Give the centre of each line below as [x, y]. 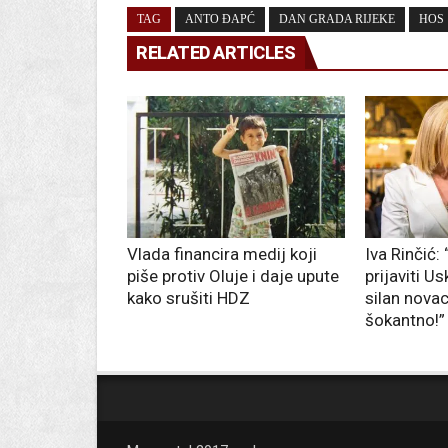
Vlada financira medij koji [222, 254]
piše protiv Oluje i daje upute [233, 276]
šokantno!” [405, 320]
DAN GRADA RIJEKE [337, 19]
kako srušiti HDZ [188, 298]
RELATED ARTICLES [215, 53]
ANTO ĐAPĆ [220, 19]
